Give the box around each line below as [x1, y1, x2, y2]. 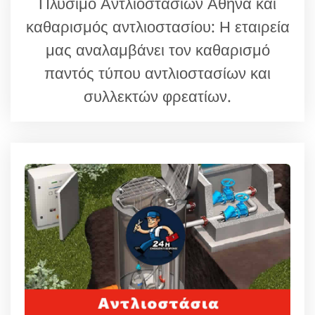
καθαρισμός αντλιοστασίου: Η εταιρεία [25, 15, 290, 37]
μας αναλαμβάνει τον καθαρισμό [45, 39, 270, 60]
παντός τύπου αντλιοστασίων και [44, 62, 271, 83]
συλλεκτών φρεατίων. [84, 85, 231, 106]
